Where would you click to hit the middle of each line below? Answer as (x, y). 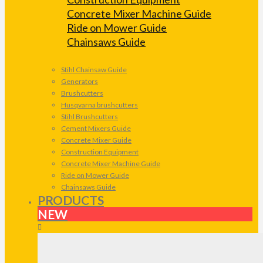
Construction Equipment (100, 152)
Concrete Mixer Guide (96, 140)
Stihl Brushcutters (90, 117)
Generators (80, 82)
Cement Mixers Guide (96, 129)
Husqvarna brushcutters (100, 105)
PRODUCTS (71, 200)
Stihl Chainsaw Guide (94, 70)
